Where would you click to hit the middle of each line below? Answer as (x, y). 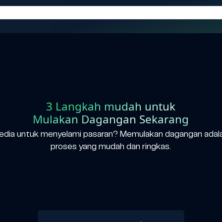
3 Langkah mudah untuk (111, 106)
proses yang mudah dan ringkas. (111, 147)
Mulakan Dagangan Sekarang (111, 119)
